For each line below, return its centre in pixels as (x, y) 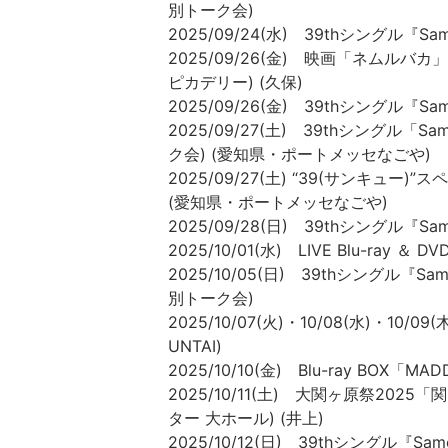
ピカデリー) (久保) (235, 82)
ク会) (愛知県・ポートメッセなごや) (299, 154)
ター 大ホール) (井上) (246, 418)
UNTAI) (195, 346)
